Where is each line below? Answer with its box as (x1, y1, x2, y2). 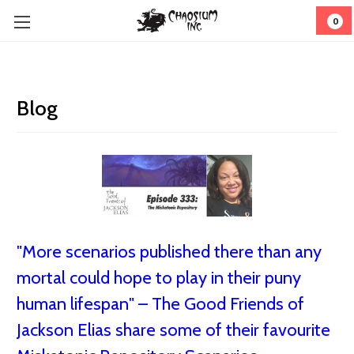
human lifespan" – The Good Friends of (17, 293, 304, 315)
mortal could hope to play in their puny (17, 267, 301, 289)
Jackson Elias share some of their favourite (17, 319, 330, 341)
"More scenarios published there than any (17, 241, 322, 263)
